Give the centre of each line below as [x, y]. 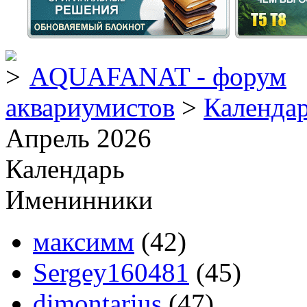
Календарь [65, 169]
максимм [84, 242]
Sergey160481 [111, 272]
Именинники [79, 200]
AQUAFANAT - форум [158, 76]
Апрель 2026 [78, 138]
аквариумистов [90, 107]
